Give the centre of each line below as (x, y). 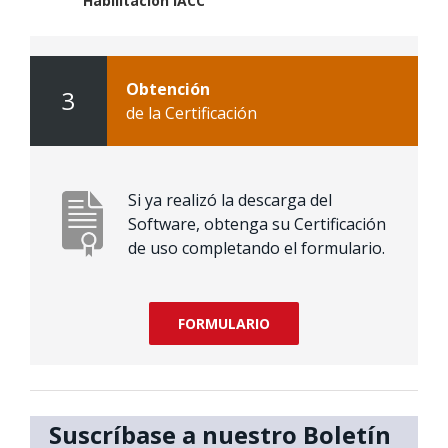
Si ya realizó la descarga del (230, 200)
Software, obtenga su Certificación (257, 224)
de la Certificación (191, 113)
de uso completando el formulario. (257, 248)
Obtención (167, 89)
